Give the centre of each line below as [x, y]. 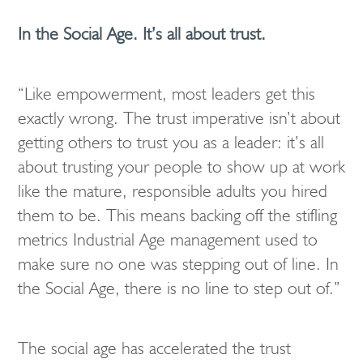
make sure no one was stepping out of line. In [178, 264]
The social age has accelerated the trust [154, 348]
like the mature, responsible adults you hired [173, 191]
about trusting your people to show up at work [181, 167]
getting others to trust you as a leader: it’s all [171, 142]
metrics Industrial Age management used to [168, 239]
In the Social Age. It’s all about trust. [142, 34]
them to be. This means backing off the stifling [177, 215]
